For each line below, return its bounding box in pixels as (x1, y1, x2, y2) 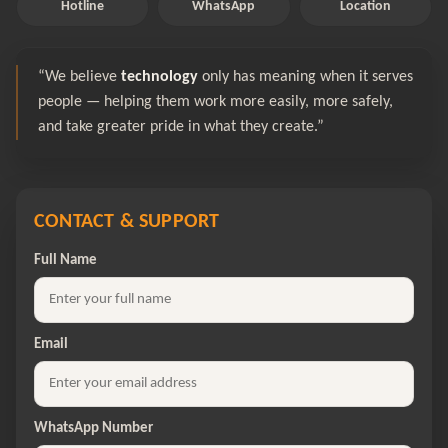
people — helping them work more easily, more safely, (38, 94, 393, 111)
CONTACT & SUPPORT (34, 212, 220, 233)
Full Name (34, 253, 97, 269)
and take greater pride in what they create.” (38, 119, 324, 136)
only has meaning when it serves (198, 69, 413, 86)
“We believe (38, 69, 121, 86)
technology (121, 69, 198, 86)
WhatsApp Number (34, 421, 153, 437)
